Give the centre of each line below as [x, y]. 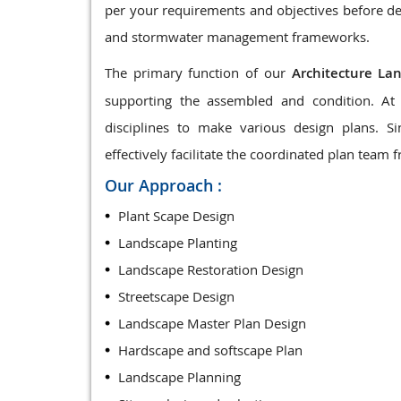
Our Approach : [163, 185]
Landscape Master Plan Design [212, 323]
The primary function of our [198, 73]
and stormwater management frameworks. [237, 37]
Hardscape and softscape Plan [210, 350]
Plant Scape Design [176, 216]
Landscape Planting [178, 243]
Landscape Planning [179, 377]
